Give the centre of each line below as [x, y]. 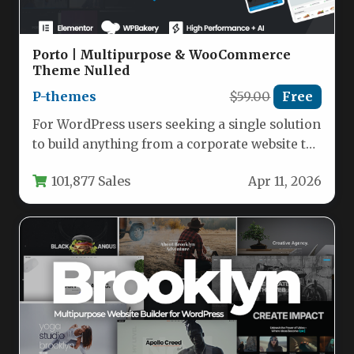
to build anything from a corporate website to [173, 144]
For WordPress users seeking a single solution [177, 124]
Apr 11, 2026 [285, 181]
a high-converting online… [115, 164]
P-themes [64, 97]
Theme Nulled [81, 71]
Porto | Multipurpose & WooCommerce [162, 55]
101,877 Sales [91, 181]
